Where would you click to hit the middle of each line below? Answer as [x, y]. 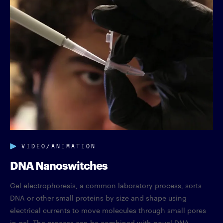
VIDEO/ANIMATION [59, 145]
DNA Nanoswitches [59, 164]
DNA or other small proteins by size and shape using [98, 197]
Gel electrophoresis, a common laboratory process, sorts [106, 185]
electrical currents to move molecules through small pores [108, 210]
